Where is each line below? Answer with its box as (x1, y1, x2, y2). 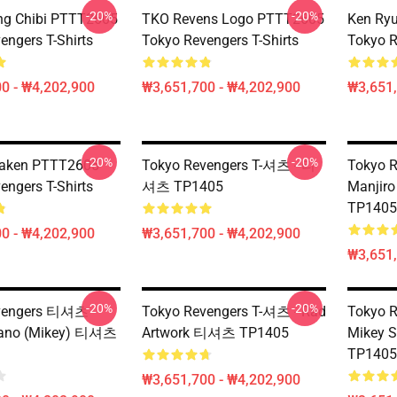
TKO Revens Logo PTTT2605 (142, 11, 324, 27)
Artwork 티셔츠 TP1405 (142, 324, 289, 341)
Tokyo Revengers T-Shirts (142, 32, 299, 49)
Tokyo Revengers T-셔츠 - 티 (142, 157, 315, 174)
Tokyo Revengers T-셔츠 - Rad (142, 303, 326, 320)
